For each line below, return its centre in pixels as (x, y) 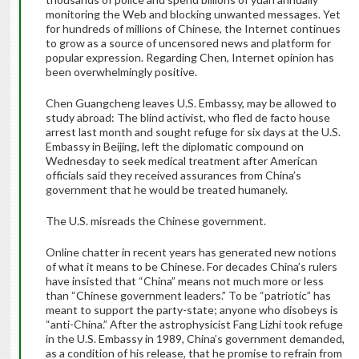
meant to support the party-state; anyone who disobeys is (192, 310)
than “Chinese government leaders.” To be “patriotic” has (188, 296)
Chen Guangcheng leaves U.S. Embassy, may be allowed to (191, 103)
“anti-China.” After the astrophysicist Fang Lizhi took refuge (194, 325)
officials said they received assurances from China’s (173, 175)
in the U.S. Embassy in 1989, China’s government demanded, (195, 339)
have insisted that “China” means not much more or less (184, 281)
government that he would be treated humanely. (166, 190)
